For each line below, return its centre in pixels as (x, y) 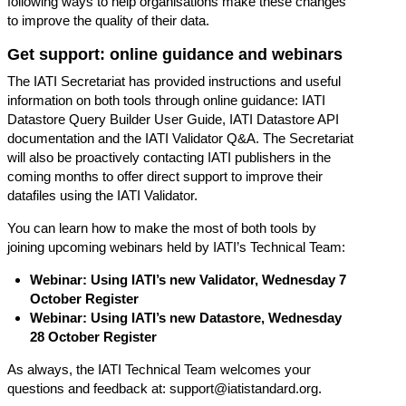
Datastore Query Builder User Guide (115, 120)
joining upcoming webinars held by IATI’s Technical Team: (176, 247)
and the (120, 139)
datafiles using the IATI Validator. (102, 196)
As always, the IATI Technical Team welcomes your (159, 370)
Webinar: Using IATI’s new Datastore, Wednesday (186, 318)
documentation (51, 139)
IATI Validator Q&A (200, 139)
